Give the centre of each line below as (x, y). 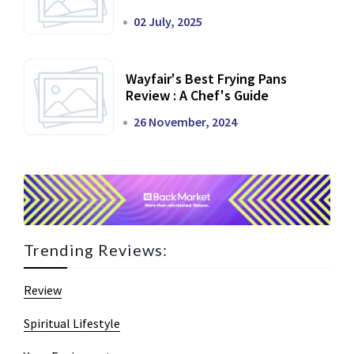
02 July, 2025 (168, 21)
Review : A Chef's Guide (197, 95)
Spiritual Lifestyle (72, 324)
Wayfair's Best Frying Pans (206, 78)
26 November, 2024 (185, 121)
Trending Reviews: (96, 250)
